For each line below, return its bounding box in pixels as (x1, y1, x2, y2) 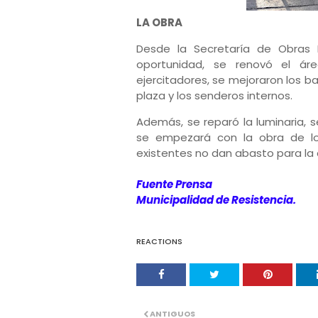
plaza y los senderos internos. (136, 88, 292, 103)
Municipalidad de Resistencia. (136, 192, 296, 207)
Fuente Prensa (136, 177, 212, 192)
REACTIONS (136, 236, 182, 247)
